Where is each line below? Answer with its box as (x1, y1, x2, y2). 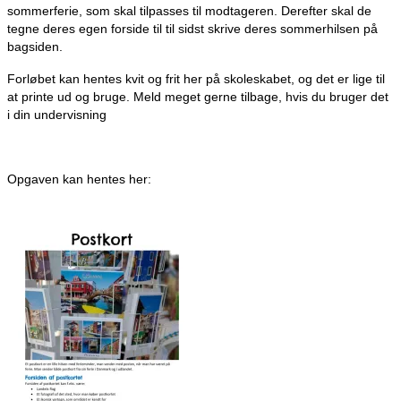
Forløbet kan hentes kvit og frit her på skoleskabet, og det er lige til (7, 72, 385, 87)
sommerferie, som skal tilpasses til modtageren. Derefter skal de (7, 4, 371, 19)
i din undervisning (7, 107, 107, 123)
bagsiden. (7, 39, 63, 55)
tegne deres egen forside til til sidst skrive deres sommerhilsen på (7, 21, 378, 37)
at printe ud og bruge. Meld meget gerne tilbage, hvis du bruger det (7, 90, 388, 105)
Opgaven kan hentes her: (7, 172, 151, 187)
